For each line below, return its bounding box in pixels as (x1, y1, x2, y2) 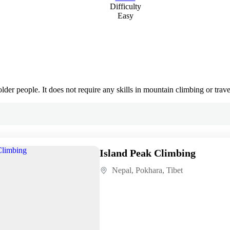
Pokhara (135, 165, 162, 175)
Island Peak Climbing (99, 147, 196, 159)
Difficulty (109, 2, 141, 11)
